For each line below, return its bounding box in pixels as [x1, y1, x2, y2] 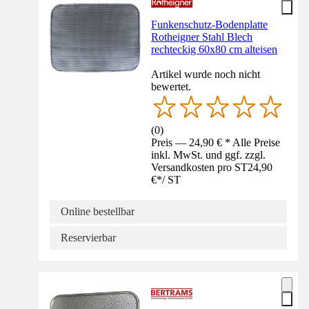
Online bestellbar [61, 206, 134, 218]
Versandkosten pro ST [151, 161, 248, 174]
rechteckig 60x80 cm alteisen [151, 43, 278, 56]
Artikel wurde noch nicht [151, 68, 261, 81]
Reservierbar [61, 232, 116, 244]
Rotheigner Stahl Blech [151, 31, 253, 43]
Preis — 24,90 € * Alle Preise [151, 137, 281, 149]
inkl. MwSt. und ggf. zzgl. [151, 149, 266, 161]
